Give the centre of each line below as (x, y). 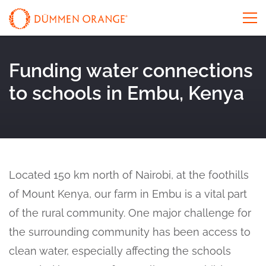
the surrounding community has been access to (130, 232)
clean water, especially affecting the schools (120, 251)
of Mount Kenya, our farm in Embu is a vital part (128, 194)
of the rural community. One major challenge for (130, 213)
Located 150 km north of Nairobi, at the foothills (129, 175)
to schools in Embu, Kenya (126, 93)
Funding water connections (131, 70)
